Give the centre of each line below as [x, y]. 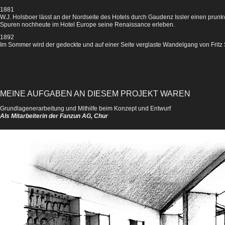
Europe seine [95, 25]
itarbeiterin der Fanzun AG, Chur [62, 116]
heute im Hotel [56, 25]
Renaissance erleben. [145, 25]
